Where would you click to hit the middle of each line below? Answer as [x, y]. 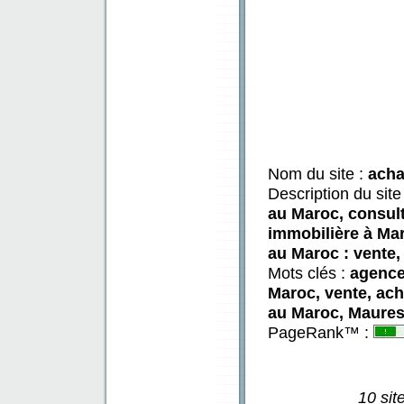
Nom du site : [318, 174]
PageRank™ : [321, 332]
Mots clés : [309, 273]
